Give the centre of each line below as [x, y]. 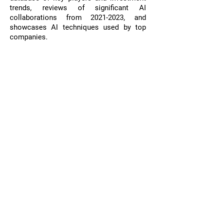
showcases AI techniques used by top [78, 27]
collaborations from [50, 18]
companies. [30, 37]
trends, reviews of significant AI [78, 8]
